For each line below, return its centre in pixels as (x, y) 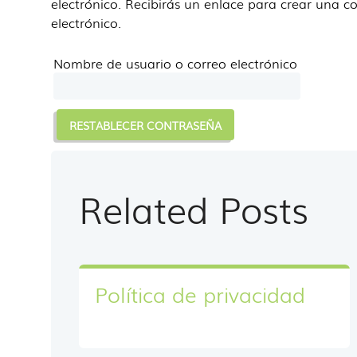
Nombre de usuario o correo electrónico (175, 63)
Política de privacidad (200, 293)
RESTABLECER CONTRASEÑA (146, 125)
